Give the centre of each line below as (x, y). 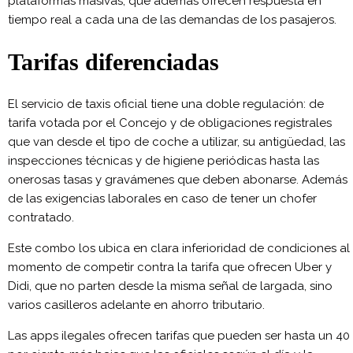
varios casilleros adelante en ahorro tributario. (136, 305)
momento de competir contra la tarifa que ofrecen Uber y (170, 267)
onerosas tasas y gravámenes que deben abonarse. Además (178, 179)
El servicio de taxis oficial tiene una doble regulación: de (166, 104)
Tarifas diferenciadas (113, 62)
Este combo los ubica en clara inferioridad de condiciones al (179, 248)
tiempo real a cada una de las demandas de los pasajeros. (172, 20)
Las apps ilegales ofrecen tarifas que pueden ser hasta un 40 (179, 335)
